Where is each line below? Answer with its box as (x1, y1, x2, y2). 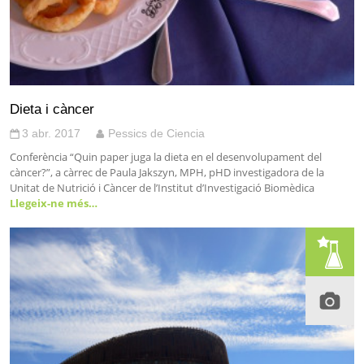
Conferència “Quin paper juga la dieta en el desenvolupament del (10, 149, 322, 165)
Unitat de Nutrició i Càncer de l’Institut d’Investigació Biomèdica (10, 180, 314, 196)
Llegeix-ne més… (10, 196, 97, 211)
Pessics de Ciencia (108, 127, 205, 141)
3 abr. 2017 (22, 127, 80, 141)
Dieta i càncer (10, 101, 94, 118)
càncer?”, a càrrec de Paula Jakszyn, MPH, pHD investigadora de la (10, 165, 324, 180)
